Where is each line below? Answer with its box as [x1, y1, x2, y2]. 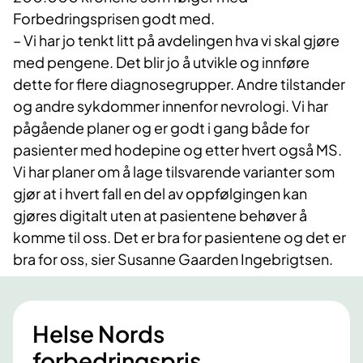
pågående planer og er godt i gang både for [13, 118, 310, 138]
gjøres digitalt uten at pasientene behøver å [13, 206, 307, 225]
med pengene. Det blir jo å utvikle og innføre [13, 53, 310, 72]
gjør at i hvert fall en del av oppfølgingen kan [13, 184, 307, 203]
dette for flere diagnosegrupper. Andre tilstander [13, 75, 345, 94]
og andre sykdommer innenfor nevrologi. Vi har [13, 96, 328, 116]
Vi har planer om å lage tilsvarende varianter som [13, 162, 335, 181]
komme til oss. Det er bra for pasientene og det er [13, 228, 346, 247]
